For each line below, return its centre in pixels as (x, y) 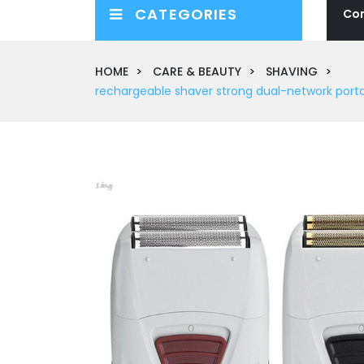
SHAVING (292, 71)
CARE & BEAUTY (197, 71)
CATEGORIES (186, 14)
